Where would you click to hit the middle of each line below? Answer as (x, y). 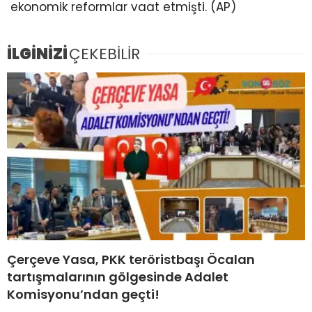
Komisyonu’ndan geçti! (83, 295)
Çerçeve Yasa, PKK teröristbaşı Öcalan (131, 260)
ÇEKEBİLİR (104, 54)
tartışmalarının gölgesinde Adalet (118, 277)
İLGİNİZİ (37, 54)
